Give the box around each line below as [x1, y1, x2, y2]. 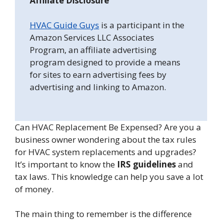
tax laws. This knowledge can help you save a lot [15, 170, 203, 182]
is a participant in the [99, 19, 184, 31]
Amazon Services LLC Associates [30, 32, 154, 44]
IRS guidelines [117, 158, 176, 170]
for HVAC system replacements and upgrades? [15, 146, 196, 158]
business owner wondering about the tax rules [15, 133, 196, 145]
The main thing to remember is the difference [15, 208, 192, 220]
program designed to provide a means [30, 56, 180, 68]
